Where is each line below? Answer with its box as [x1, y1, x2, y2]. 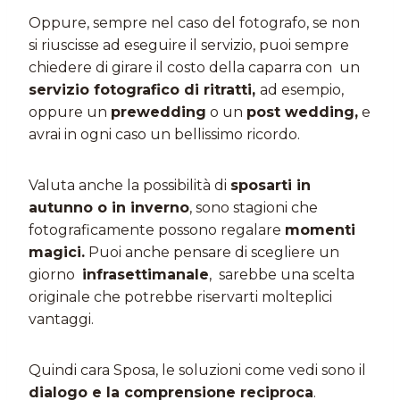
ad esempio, [260, 81, 344, 98]
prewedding [111, 104, 206, 121]
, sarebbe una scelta [209, 266, 354, 283]
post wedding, [246, 104, 358, 121]
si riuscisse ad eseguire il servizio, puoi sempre [29, 37, 349, 54]
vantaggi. [29, 311, 94, 328]
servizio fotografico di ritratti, [29, 81, 260, 98]
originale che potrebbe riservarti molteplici [29, 288, 332, 305]
